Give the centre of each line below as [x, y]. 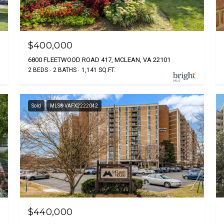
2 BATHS [64, 70]
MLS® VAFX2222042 [74, 106]
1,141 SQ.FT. [98, 70]
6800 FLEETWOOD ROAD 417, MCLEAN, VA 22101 [99, 60]
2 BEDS [38, 70]
